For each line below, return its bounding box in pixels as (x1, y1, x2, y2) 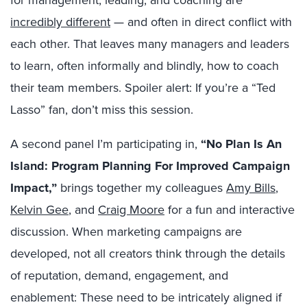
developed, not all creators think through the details (10, 245, 285, 262)
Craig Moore (98, 201, 164, 218)
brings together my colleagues (57, 179, 226, 196)
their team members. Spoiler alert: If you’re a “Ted (10, 79, 275, 96)
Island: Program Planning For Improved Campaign (10, 157, 290, 175)
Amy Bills (226, 179, 275, 196)
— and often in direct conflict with (110, 13, 292, 30)
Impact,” (10, 179, 57, 197)
